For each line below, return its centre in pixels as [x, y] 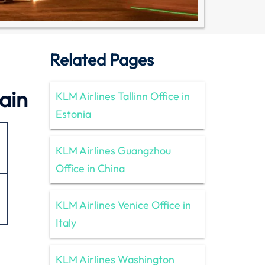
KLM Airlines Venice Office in [123, 205]
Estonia [73, 114]
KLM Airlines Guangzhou [113, 150]
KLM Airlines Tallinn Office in [122, 96]
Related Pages [101, 59]
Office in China [90, 168]
